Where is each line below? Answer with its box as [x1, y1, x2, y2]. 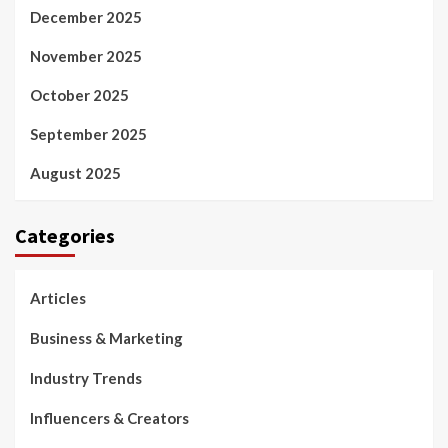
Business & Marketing [30, 329, 183, 348]
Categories [15, 223, 115, 249]
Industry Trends [30, 369, 142, 388]
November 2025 [30, 47, 142, 66]
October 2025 [30, 86, 129, 105]
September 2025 [30, 125, 147, 144]
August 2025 [30, 164, 121, 183]
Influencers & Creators [30, 409, 189, 428]
